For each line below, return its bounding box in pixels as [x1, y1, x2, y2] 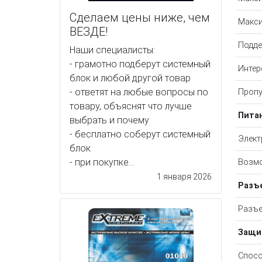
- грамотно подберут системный [70, 58, 211, 70]
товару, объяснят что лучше [70, 100, 192, 112]
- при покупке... [70, 156, 134, 168]
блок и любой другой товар [70, 72, 191, 84]
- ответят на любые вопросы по [70, 86, 208, 98]
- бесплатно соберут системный [70, 128, 211, 140]
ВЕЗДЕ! [70, 24, 108, 39]
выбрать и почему [70, 114, 149, 126]
